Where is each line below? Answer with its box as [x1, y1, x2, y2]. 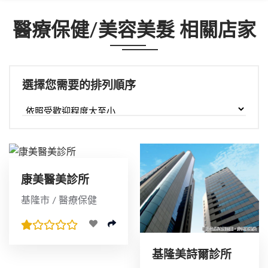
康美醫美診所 [21, 175, 89, 186]
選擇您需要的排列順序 [22, 80, 136, 92]
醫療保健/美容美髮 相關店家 [12, 21, 256, 40]
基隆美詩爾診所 [152, 249, 232, 261]
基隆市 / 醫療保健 [21, 196, 97, 205]
